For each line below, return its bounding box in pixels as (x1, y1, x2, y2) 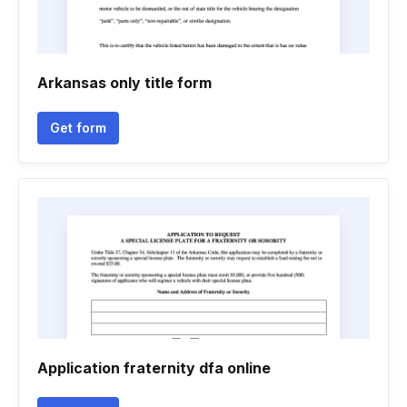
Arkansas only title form (37, 74, 212, 92)
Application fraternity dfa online (37, 359, 271, 377)
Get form (50, 120, 106, 135)
